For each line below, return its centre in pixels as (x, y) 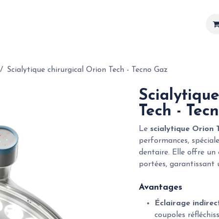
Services (67, 24)
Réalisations (164, 24)
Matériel (22, 24)
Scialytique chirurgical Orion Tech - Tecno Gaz (87, 70)
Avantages (161, 187)
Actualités (116, 24)
